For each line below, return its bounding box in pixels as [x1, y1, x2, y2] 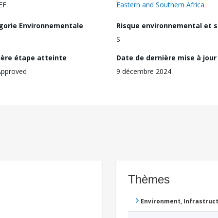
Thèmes [128, 173, 170, 186]
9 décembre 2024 [116, 67, 171, 76]
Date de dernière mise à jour [116, 53, 217, 63]
